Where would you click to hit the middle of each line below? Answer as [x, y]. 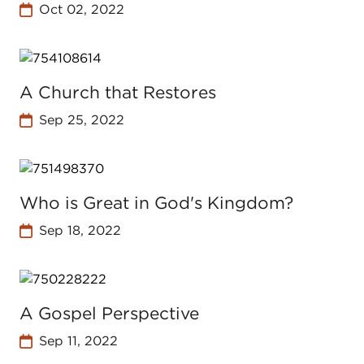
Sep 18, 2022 [80, 230]
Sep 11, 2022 [78, 341]
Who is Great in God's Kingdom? [156, 203]
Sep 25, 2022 [81, 120]
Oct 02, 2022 [81, 9]
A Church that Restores [118, 92]
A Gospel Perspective [109, 313]
